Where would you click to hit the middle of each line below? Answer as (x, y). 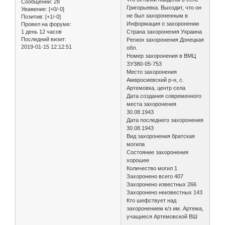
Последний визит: (44, 39)
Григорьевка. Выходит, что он (164, 8)
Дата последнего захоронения (165, 120)
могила (136, 144)
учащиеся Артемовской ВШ (162, 216)
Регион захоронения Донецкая (165, 40)
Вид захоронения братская (161, 136)
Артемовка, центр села (156, 88)
